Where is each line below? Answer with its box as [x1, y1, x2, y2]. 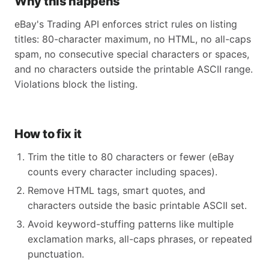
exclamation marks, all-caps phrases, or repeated [28, 233, 252, 245]
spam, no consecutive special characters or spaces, [14, 48, 249, 60]
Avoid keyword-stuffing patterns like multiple [28, 218, 234, 230]
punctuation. [28, 248, 84, 260]
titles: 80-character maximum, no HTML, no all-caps [14, 33, 251, 45]
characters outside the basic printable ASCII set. [28, 199, 247, 211]
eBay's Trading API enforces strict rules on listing [14, 18, 237, 30]
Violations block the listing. [14, 78, 138, 90]
